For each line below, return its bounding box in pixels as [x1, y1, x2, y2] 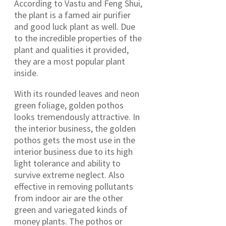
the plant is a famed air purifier [14, 9, 131, 21]
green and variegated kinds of [14, 204, 128, 216]
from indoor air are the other [14, 192, 123, 204]
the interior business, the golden [14, 123, 136, 135]
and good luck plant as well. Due [14, 21, 135, 33]
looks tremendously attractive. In [14, 111, 140, 123]
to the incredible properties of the [14, 32, 142, 44]
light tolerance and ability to [14, 157, 121, 169]
